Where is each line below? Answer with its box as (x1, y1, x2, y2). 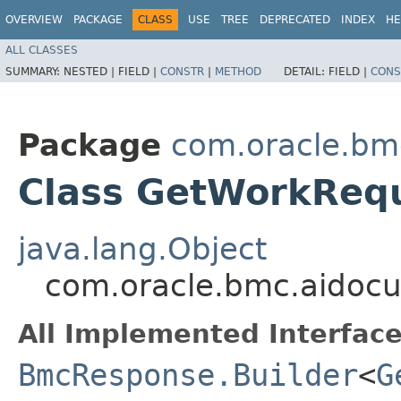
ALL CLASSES (5, 43, 78, 56)
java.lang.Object (18, 230, 267, 267)
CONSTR (160, 64, 204, 78)
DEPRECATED (260, 13, 330, 26)
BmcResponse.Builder (18, 356, 358, 393)
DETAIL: (284, 64, 328, 78)
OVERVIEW (5, 13, 63, 26)
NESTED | (64, 64, 118, 78)
